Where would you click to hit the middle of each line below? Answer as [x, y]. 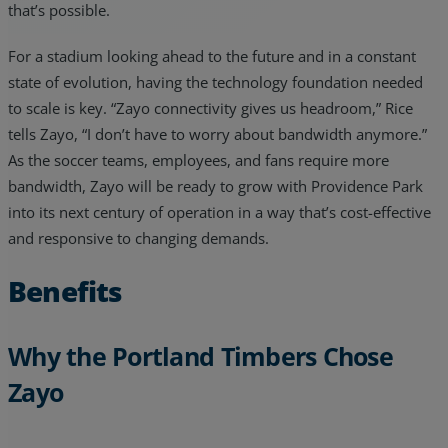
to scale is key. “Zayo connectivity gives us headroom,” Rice [210, 107]
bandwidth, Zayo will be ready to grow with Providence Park [215, 185]
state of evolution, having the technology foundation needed [215, 81]
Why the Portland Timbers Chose [200, 355]
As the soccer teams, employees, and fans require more [198, 159]
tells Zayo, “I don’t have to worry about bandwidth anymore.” [217, 133]
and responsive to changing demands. [138, 237]
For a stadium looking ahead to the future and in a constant [212, 55]
